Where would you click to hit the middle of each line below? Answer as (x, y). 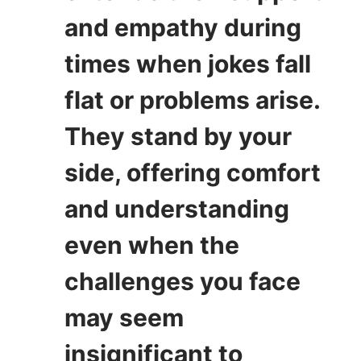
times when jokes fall (188, 63)
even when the (152, 245)
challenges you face (183, 281)
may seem (124, 317)
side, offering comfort (193, 172)
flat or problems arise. (192, 100)
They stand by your (178, 136)
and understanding (177, 208)
